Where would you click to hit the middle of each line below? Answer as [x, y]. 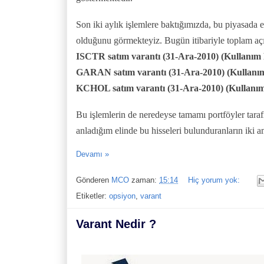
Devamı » [93, 154]
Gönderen [94, 180]
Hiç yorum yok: [215, 180]
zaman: [145, 180]
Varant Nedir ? [116, 224]
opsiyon [122, 196]
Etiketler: [93, 196]
